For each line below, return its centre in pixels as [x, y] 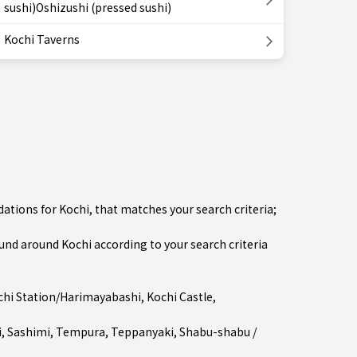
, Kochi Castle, [178, 296]
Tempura [80, 331]
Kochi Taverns [42, 39]
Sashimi [29, 331]
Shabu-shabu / [218, 331]
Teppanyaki [142, 331]
